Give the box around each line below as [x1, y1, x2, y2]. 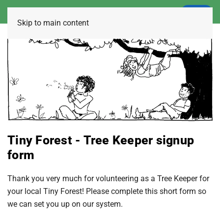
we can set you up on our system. [7, 199, 123, 209]
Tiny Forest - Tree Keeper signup [7, 133, 194, 148]
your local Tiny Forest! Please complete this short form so [7, 187, 206, 196]
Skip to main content [17, 18, 89, 27]
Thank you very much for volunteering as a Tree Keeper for [7, 174, 209, 184]
